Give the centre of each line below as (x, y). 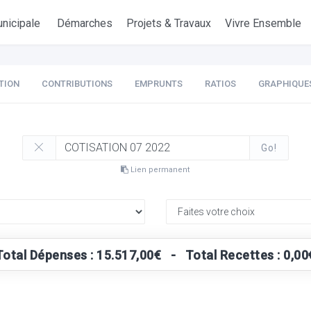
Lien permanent (159, 170)
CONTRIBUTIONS (77, 84)
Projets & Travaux (169, 23)
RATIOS (220, 84)
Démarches (85, 23)
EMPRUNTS (158, 84)
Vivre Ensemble (263, 23)
